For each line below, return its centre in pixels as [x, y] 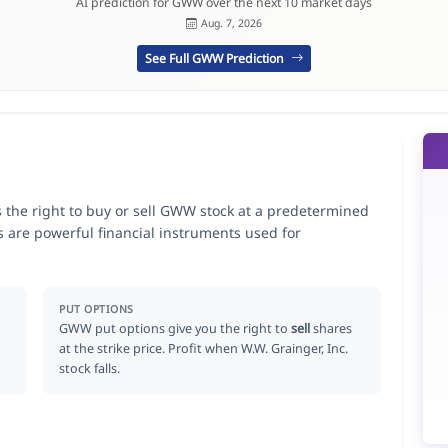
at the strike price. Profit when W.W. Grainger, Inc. [204, 348]
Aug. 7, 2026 [231, 23]
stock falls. [90, 368]
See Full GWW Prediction [216, 58]
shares [331, 328]
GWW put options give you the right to [175, 328]
